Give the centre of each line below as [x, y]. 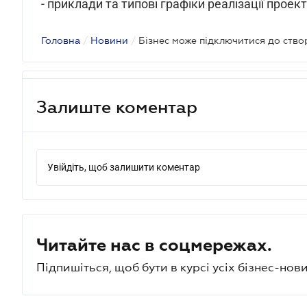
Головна [61, 40]
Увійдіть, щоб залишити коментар [124, 167]
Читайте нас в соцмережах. [154, 245]
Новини [109, 40]
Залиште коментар [117, 107]
